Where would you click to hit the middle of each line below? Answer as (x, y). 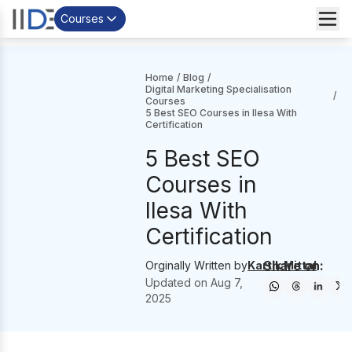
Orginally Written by (196, 265)
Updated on (178, 282)
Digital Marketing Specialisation (218, 89)
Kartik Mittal (282, 265)
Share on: (294, 266)
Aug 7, (227, 282)
